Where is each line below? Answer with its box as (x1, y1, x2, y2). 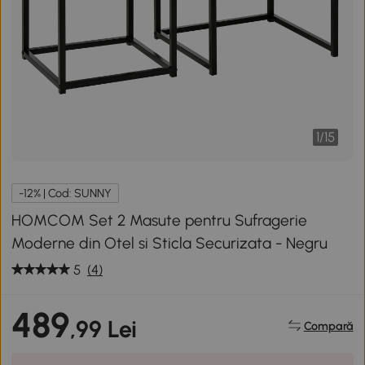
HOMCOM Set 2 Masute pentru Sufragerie (11, 210, 308, 230)
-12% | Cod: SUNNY (19, 186, 112, 200)
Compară (303, 318, 354, 333)
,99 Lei (70, 315, 138, 343)
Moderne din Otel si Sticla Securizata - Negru (11, 233, 328, 253)
